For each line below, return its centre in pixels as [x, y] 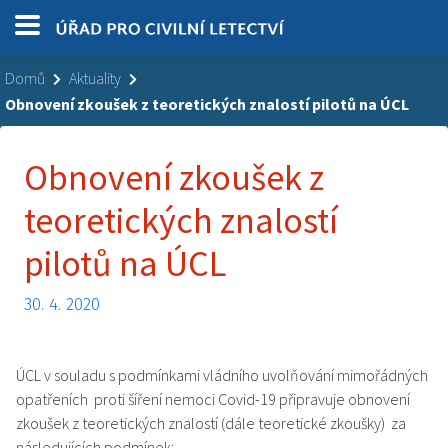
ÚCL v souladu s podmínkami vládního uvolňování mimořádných [222, 375]
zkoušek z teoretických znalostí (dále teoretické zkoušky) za [211, 423]
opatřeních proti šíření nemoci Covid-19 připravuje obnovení [213, 399]
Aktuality [95, 78]
